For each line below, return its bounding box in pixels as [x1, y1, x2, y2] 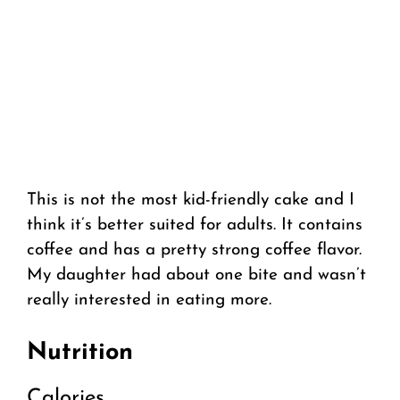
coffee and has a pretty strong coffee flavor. [27, 242, 362, 260]
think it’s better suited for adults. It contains [27, 217, 362, 235]
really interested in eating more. [27, 292, 271, 310]
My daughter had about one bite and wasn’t [27, 267, 366, 285]
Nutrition [27, 340, 133, 365]
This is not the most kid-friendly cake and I [27, 192, 354, 210]
